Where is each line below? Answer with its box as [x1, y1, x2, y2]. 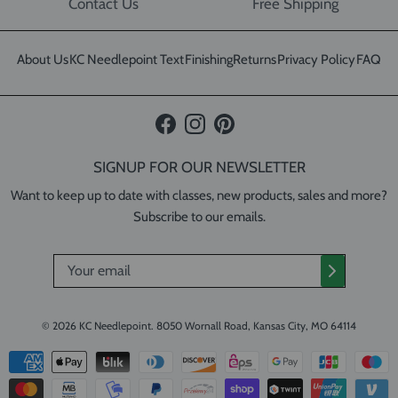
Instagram [193, 123, 249, 140]
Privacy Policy [277, 52, 356, 68]
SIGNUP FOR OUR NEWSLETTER [92, 157, 306, 176]
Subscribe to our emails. [132, 208, 266, 225]
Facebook [163, 123, 218, 140]
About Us [16, 52, 68, 68]
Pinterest [222, 123, 274, 140]
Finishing [184, 52, 233, 68]
